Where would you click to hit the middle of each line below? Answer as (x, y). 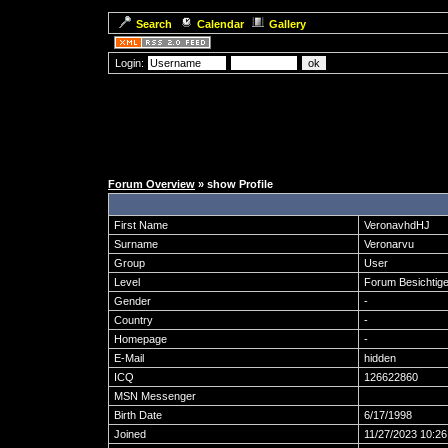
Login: (129, 63)
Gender (132, 301)
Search (154, 24)
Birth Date (138, 415)
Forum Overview (151, 184)
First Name (141, 225)
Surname (136, 244)
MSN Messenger (155, 396)
